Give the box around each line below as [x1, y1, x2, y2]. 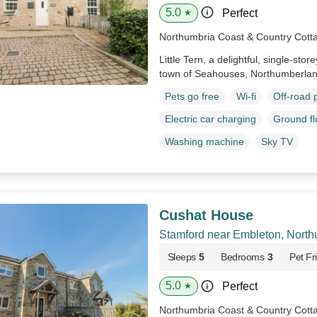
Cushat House [158, 207, 253, 224]
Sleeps [167, 251, 196, 263]
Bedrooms [221, 251, 265, 263]
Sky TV [260, 136, 293, 148]
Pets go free [164, 91, 219, 103]
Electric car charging [164, 113, 256, 125]
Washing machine [164, 136, 244, 148]
